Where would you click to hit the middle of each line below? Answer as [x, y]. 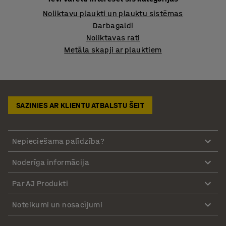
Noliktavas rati [113, 38]
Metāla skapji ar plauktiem [113, 50]
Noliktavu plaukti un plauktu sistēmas [113, 13]
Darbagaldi [113, 25]
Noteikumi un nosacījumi [58, 204]
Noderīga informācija [51, 162]
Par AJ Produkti [40, 183]
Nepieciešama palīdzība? [59, 141]
